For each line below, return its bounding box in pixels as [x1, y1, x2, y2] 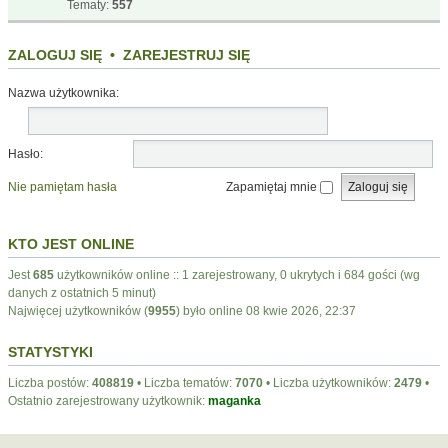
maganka [208, 393, 261, 408]
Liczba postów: [8, 375, 92, 390]
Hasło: [8, 146, 43, 161]
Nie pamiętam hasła [8, 179, 117, 194]
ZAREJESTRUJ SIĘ [123, 46, 250, 63]
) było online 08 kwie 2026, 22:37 [176, 303, 356, 318]
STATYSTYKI [8, 343, 93, 360]
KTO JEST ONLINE [8, 235, 134, 252]
